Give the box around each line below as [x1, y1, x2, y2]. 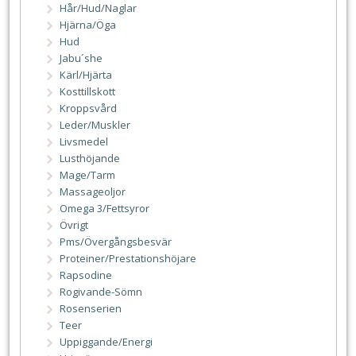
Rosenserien [60, 300, 122, 315]
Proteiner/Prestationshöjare [60, 250, 197, 265]
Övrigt [60, 217, 89, 232]
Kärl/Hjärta [60, 67, 113, 82]
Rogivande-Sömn [60, 284, 143, 299]
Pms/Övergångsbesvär [60, 234, 172, 249]
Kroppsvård [60, 100, 118, 115]
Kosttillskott [60, 83, 116, 99]
